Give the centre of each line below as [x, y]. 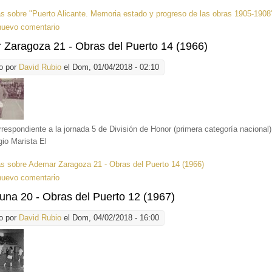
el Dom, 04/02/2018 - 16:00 [110, 218]
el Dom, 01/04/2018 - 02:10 [110, 67]
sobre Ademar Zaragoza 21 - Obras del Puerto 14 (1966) [105, 165]
